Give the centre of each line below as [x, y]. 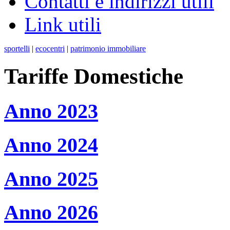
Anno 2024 [51, 145]
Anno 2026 [51, 213]
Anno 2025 [51, 179]
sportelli [17, 49]
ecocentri [50, 49]
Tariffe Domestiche [94, 76]
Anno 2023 [51, 111]
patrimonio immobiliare [108, 49]
